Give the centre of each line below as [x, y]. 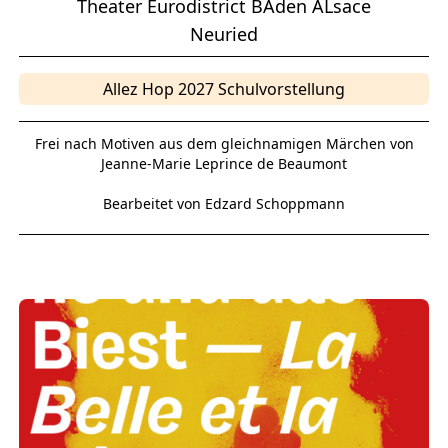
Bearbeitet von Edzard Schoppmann [224, 204]
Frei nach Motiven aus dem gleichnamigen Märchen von [224, 144]
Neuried [224, 34]
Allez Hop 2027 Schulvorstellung [224, 89]
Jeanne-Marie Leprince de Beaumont [224, 164]
